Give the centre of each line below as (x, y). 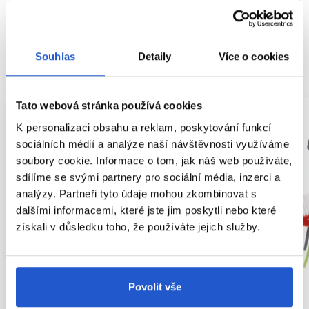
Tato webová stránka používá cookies (109, 106)
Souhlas (55, 57)
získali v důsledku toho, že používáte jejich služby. (138, 226)
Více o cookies (254, 57)
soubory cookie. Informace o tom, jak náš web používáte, (154, 160)
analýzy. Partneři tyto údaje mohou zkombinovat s (136, 193)
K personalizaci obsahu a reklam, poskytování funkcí (144, 127)
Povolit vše (154, 286)
